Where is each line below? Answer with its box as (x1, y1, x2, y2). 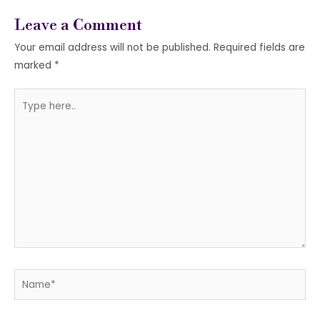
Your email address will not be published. (14, 40, 211, 54)
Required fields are (214, 40, 305, 54)
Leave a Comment (14, 15, 142, 35)
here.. (14, 108, 40, 122)
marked (14, 58, 54, 72)
